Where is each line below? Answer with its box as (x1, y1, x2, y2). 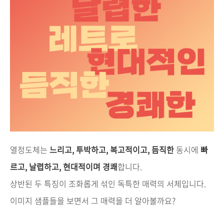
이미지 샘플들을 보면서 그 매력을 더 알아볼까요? (10, 194, 175, 207)
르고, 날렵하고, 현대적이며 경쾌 (10, 160, 117, 173)
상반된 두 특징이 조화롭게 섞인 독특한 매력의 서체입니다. (10, 177, 206, 190)
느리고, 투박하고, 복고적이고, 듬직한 (47, 143, 174, 156)
